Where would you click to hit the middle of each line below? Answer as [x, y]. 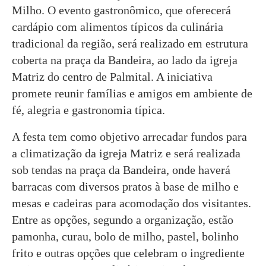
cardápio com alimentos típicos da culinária [118, 26]
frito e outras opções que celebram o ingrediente [128, 253]
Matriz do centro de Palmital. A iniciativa [112, 76]
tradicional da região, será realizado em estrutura [130, 43]
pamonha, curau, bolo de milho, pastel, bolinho [125, 236]
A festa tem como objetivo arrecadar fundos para [129, 136]
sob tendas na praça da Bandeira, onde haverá [121, 170]
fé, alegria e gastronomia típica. [88, 110]
